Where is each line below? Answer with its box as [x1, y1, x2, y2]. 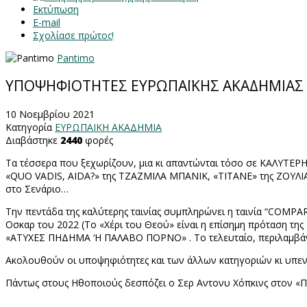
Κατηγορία [5, 120, 52, 134]
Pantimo [57, 51, 95, 64]
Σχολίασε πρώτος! [33, 29, 114, 42]
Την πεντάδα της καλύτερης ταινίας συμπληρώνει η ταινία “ [5, 204, 268, 218]
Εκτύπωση [33, 3, 79, 16]
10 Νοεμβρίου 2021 [5, 107, 95, 121]
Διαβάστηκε [5, 133, 60, 147]
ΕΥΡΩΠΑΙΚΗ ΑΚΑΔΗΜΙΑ [55, 120, 162, 134]
